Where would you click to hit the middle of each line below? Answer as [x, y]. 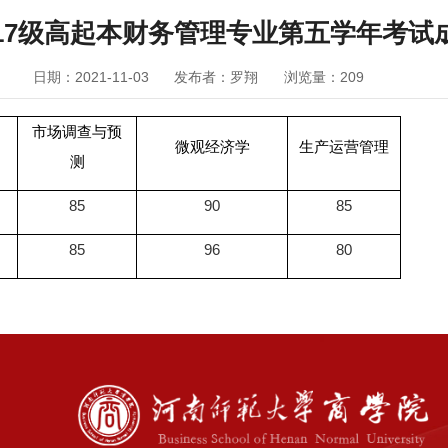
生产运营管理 [344, 147]
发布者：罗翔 [216, 77]
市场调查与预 [77, 132]
